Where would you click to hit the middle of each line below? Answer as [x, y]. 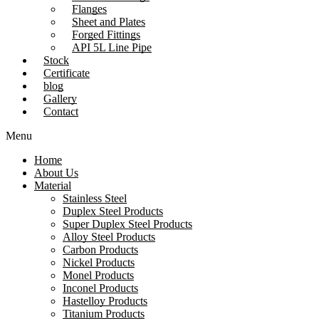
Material [53, 185]
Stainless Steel [95, 198]
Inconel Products [100, 288]
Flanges [89, 9]
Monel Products [98, 275]
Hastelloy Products [105, 301]
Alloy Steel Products [109, 237]
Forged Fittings [106, 35]
